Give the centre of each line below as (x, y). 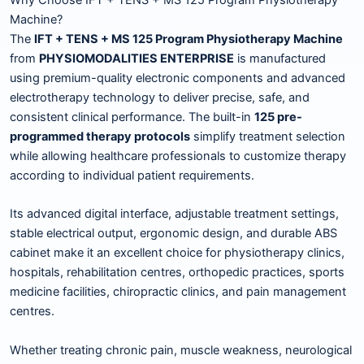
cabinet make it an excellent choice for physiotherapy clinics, (177, 253)
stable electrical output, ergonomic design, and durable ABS (173, 234)
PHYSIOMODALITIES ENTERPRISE (136, 58)
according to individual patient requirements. (132, 175)
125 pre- (278, 117)
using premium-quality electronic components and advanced (178, 78)
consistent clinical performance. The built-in (132, 117)
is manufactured (280, 58)
